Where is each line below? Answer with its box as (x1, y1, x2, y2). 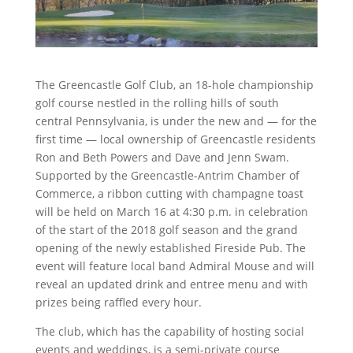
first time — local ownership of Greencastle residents (35, 131, 316, 147)
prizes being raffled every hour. (35, 294, 202, 310)
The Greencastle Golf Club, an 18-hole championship (35, 76, 314, 92)
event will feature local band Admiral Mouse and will (35, 258, 314, 273)
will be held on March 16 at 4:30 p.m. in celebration (35, 203, 308, 219)
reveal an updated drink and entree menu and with (35, 276, 308, 292)
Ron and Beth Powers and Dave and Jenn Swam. (35, 149, 289, 165)
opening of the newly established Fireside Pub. (35, 240, 283, 255)
